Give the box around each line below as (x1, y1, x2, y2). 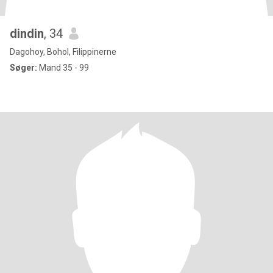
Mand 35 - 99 (37, 63, 89, 73)
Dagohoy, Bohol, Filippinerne (10, 47, 116, 57)
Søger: (10, 63, 37, 73)
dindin (10, 26, 44, 41)
